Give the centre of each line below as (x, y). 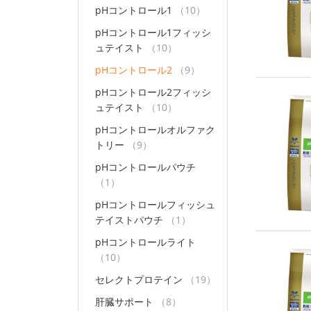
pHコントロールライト (145, 242)
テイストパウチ (129, 220)
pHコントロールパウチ (145, 167)
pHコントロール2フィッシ (153, 92)
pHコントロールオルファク (155, 129)
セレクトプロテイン (139, 279)
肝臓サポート (124, 302)
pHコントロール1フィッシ (153, 32)
